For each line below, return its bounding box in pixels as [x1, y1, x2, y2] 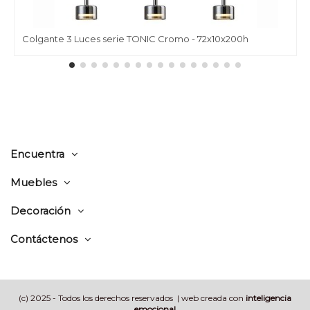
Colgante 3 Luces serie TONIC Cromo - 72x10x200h [21, 33, 248, 45]
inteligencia [246, 292, 291, 303]
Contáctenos [10, 232, 77, 246]
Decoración [10, 205, 71, 218]
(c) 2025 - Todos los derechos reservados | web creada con [19, 292, 246, 303]
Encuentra [10, 148, 64, 161]
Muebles [10, 176, 57, 190]
